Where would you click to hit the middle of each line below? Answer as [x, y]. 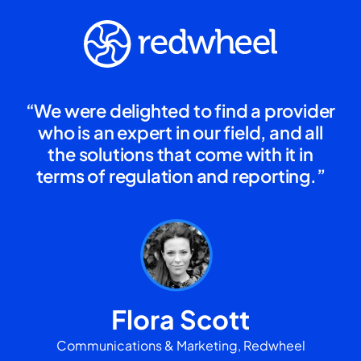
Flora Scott [180, 319]
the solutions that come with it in [180, 154]
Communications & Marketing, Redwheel [180, 345]
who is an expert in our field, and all [180, 132]
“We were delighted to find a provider [180, 110]
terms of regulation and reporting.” [180, 175]
